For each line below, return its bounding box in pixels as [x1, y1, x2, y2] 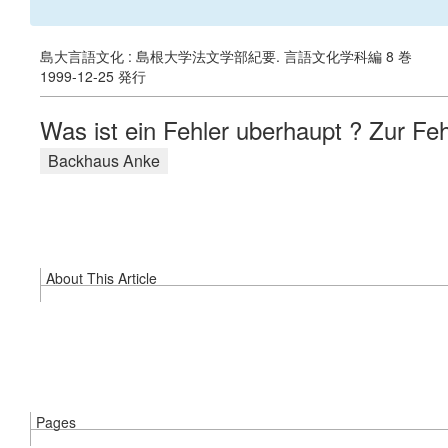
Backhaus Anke [48, 149, 160, 172]
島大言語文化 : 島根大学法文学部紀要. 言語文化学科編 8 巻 [40, 46, 412, 66]
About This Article [46, 268, 157, 288]
